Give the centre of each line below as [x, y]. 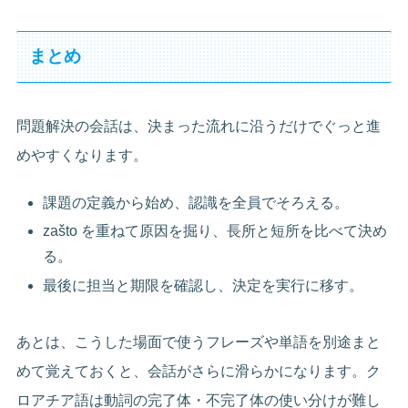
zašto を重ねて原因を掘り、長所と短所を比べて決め [215, 231]
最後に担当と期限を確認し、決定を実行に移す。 [204, 285]
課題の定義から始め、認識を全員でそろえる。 [196, 203]
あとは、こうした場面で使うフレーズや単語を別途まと [199, 342]
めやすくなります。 [82, 155]
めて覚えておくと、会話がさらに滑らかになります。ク [199, 371]
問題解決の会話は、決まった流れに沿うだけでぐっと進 [199, 126]
